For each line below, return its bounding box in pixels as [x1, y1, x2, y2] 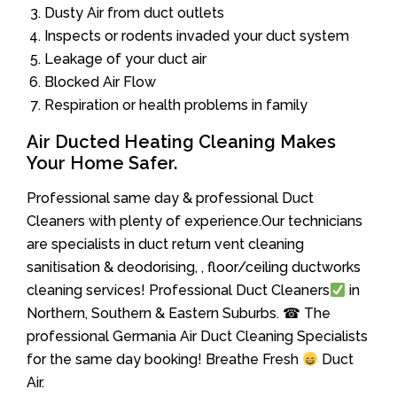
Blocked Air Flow [44, 74, 156, 91]
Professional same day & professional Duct [27, 190, 314, 207]
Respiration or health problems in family [44, 97, 307, 114]
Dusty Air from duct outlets [44, 4, 224, 22]
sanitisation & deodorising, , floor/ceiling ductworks [27, 259, 361, 276]
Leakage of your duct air [44, 51, 206, 68]
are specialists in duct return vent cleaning [27, 236, 304, 253]
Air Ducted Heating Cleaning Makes [27, 131, 336, 153]
